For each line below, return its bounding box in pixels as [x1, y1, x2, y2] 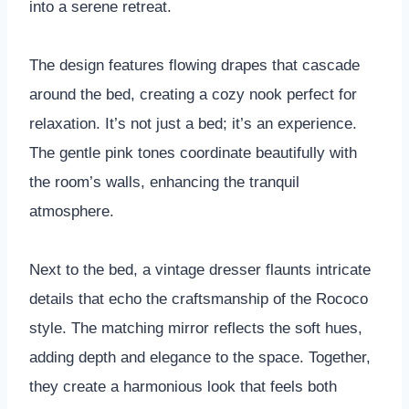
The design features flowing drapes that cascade [29, 56, 360, 74]
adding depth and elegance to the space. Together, [29, 348, 371, 366]
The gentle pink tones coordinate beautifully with [29, 143, 357, 162]
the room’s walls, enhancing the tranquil [29, 173, 299, 191]
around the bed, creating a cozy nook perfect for [29, 85, 357, 103]
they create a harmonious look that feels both [29, 377, 337, 395]
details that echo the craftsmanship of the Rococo [29, 289, 368, 308]
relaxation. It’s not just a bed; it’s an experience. [29, 114, 357, 132]
